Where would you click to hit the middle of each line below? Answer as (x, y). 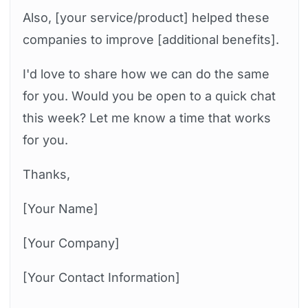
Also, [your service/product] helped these (146, 18)
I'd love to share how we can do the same (146, 74)
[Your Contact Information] (101, 278)
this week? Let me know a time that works (146, 118)
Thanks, (46, 175)
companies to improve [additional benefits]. (151, 40)
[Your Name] (60, 209)
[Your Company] (71, 243)
